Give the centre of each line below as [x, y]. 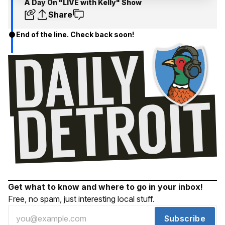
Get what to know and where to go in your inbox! [105, 187]
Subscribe [185, 219]
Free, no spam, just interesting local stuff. [81, 199]
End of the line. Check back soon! [75, 34]
